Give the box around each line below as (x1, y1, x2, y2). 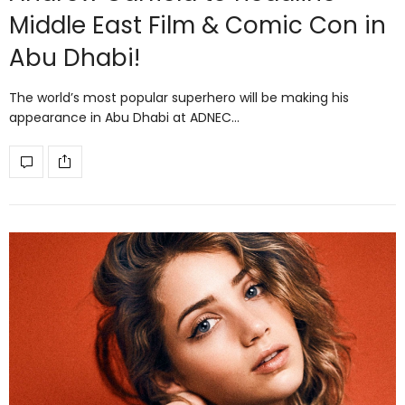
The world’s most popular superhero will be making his (9, 88, 349, 107)
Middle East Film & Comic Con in (9, 8, 386, 42)
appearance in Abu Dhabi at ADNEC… (9, 108, 240, 127)
